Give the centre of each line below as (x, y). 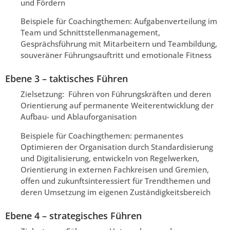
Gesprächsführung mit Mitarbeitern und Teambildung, (119, 44)
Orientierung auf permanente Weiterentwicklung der (117, 106)
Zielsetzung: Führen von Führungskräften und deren (116, 94)
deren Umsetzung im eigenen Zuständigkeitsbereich (116, 192)
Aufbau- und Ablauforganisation (79, 117)
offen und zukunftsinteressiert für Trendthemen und (116, 180)
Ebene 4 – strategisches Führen (73, 215)
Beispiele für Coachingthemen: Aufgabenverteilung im (119, 21)
